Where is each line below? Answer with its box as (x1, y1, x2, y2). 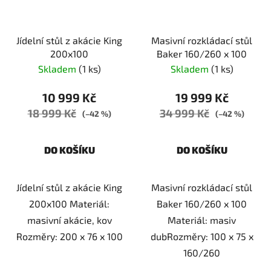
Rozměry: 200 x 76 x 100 (16, 230, 123, 243)
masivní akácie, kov (27, 214, 112, 226)
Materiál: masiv (168, 214, 236, 226)
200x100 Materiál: (29, 198, 109, 210)
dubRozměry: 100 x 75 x (150, 230, 253, 243)
